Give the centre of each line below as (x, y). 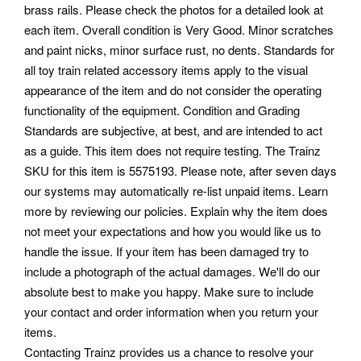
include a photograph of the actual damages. (141, 272)
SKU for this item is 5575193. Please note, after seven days (180, 171)
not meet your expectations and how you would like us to (172, 231)
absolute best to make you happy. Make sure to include (169, 292)
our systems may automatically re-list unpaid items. (160, 191)
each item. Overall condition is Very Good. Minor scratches (179, 30)
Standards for (299, 50)
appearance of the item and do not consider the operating (173, 90)
